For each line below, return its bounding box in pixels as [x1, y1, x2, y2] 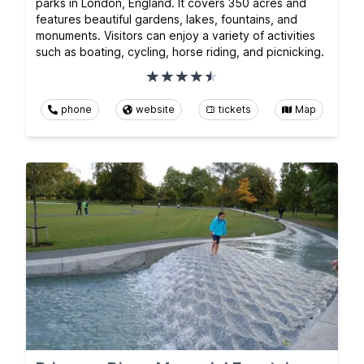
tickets [219, 103, 251, 116]
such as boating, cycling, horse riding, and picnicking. [36, 45, 324, 59]
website [136, 103, 175, 116]
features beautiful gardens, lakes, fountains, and [36, 12, 297, 27]
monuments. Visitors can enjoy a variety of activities [36, 28, 315, 43]
